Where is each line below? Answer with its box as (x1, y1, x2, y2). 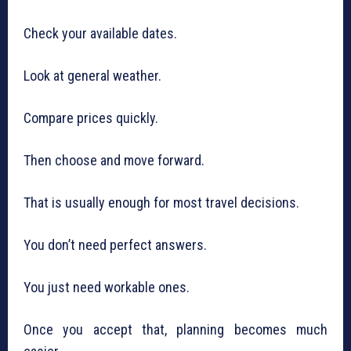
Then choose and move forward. (24, 152, 204, 169)
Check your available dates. (24, 25, 177, 42)
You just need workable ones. (24, 279, 190, 296)
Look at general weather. (24, 67, 161, 85)
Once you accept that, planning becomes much (24, 321, 327, 338)
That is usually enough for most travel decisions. (24, 194, 299, 212)
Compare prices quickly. (24, 110, 158, 127)
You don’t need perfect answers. (24, 237, 207, 254)
